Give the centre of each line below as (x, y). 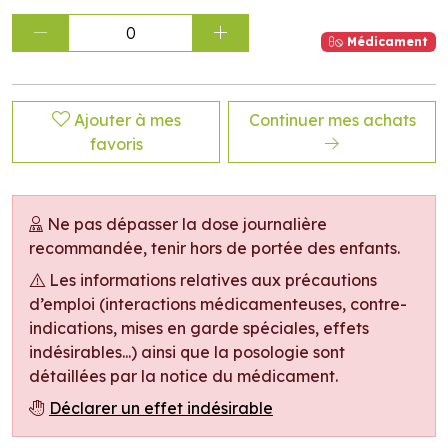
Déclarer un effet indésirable (161, 408)
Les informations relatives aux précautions (211, 280)
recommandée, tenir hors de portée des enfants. (214, 248)
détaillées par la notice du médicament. (183, 376)
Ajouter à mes (127, 120)
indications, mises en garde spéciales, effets (199, 328)
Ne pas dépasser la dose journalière (185, 224)
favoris (116, 144)
